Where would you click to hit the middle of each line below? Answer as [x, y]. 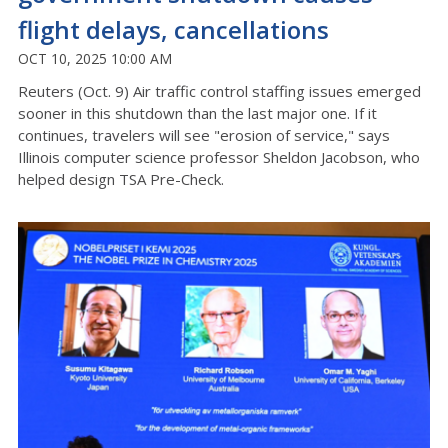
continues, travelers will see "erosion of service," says [204, 134]
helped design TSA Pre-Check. [121, 178]
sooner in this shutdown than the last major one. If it [197, 112]
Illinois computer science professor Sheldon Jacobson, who [219, 156]
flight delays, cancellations [173, 29]
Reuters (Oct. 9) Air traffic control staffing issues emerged [219, 90]
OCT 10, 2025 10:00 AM [95, 58]
